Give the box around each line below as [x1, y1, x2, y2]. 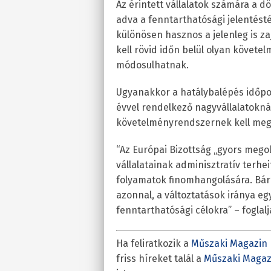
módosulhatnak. [116, 59, 189, 71]
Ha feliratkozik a [116, 238, 191, 249]
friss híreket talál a [116, 253, 204, 264]
